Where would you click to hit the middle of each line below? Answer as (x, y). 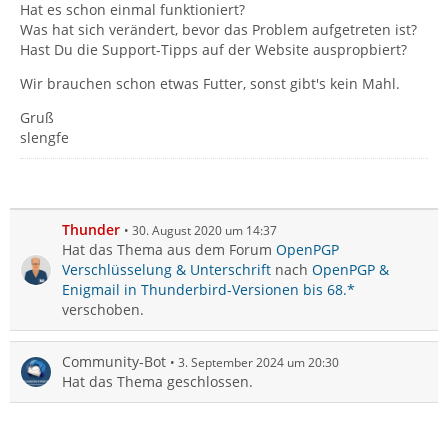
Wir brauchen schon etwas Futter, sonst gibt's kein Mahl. (210, 83)
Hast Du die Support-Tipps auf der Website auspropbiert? (213, 49)
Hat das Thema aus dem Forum (169, 249)
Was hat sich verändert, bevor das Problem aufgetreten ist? (218, 29)
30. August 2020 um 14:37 (204, 230)
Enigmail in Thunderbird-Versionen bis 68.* (208, 289)
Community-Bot (114, 361)
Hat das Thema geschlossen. (157, 381)
